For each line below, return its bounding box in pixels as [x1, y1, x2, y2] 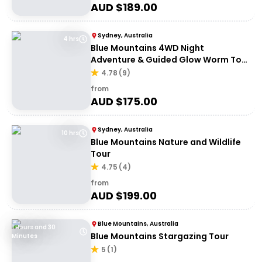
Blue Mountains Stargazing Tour [91, 230, 229, 242]
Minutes [12, 232, 37, 240]
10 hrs [61, 129, 79, 137]
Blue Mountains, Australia [98, 219, 178, 228]
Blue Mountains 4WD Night [91, 42, 204, 54]
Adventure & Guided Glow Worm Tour [91, 54, 250, 65]
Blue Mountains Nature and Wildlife [91, 136, 241, 148]
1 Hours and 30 [12, 223, 56, 232]
